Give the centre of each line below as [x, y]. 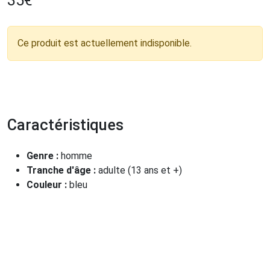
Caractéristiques [65, 125]
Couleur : [48, 185]
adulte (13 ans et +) [140, 171]
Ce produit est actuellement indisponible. [105, 43]
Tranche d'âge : [62, 171]
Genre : [44, 156]
